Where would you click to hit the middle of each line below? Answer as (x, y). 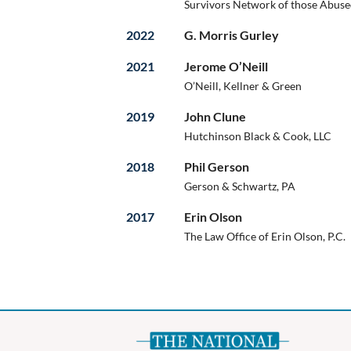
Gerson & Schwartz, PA (240, 186)
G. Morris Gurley (232, 34)
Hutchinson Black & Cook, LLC (258, 136)
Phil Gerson (217, 166)
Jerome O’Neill (226, 66)
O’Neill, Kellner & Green (243, 85)
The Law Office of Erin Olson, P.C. (265, 236)
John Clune (215, 116)
